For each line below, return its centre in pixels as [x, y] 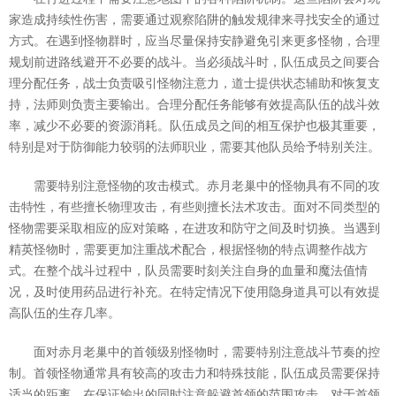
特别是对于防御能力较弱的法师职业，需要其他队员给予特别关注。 [194, 147]
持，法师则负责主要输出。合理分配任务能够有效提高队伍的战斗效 [194, 104]
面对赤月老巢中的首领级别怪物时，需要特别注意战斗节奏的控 [207, 352]
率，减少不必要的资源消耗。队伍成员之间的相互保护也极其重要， [194, 126]
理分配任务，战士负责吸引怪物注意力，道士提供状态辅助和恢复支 [194, 83]
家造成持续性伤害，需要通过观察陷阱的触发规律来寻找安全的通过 [194, 19]
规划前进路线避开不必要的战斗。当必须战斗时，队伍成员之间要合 [194, 62]
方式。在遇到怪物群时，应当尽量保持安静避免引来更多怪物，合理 [194, 41]
